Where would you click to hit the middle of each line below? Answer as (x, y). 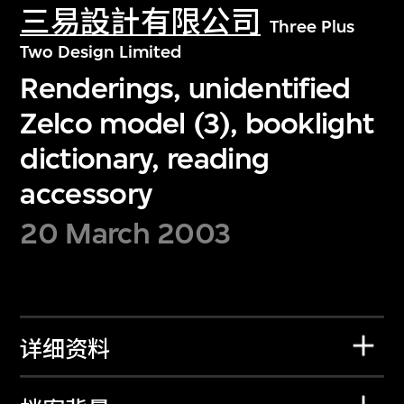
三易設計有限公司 (140, 23)
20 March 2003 (125, 234)
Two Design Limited (101, 52)
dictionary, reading (145, 158)
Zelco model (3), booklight (197, 123)
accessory (87, 193)
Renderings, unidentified (185, 87)
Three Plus (312, 27)
